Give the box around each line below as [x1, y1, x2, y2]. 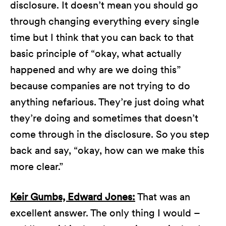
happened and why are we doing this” [10, 64, 181, 76]
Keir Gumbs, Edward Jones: [10, 191, 135, 203]
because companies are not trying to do [10, 80, 190, 92]
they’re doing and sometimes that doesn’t [10, 112, 198, 124]
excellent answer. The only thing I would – [10, 207, 200, 219]
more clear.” [10, 160, 63, 173]
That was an [135, 191, 190, 203]
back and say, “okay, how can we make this [10, 144, 204, 156]
